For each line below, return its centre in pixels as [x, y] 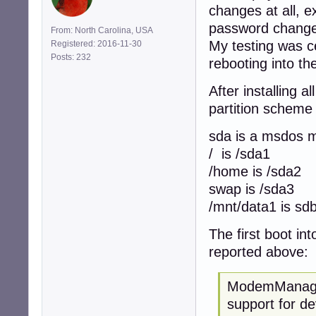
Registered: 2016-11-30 [96, 43]
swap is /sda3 [251, 189]
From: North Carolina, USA [102, 30]
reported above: [259, 251]
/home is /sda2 [255, 171]
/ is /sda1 [239, 153]
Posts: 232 [73, 57]
